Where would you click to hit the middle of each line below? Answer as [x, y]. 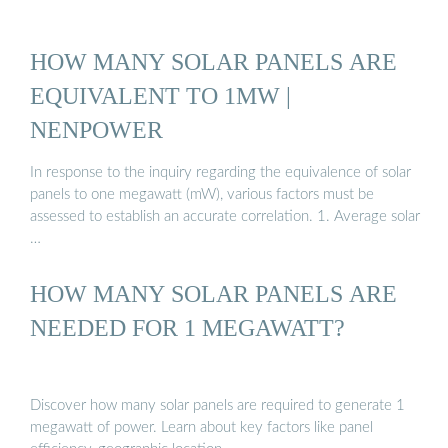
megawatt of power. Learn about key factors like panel [201, 427]
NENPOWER [96, 129]
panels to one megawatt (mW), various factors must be [202, 195]
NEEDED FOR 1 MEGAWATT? [187, 328]
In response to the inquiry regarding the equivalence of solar [220, 173]
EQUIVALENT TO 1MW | [160, 95]
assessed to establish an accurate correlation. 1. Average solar [225, 217]
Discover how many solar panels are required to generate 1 [217, 405]
